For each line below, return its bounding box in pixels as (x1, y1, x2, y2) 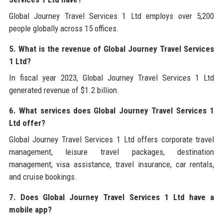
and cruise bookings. (8, 171, 77, 182)
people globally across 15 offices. (8, 23, 119, 33)
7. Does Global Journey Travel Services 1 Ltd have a (8, 192, 215, 202)
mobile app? (8, 204, 52, 215)
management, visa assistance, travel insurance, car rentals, (8, 159, 215, 169)
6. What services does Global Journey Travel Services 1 (8, 105, 215, 115)
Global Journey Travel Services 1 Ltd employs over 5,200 (8, 10, 215, 21)
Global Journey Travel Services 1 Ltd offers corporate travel (8, 134, 215, 144)
